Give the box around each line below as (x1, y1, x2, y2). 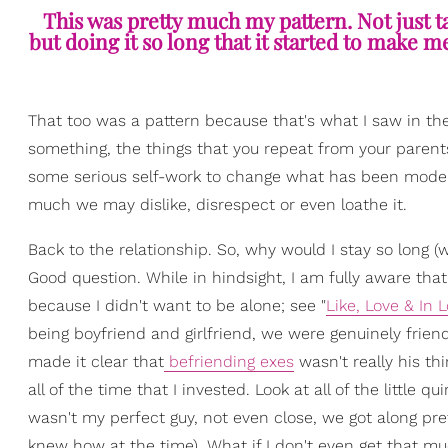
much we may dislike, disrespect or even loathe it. (28, 195, 407, 215)
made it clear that (28, 352, 164, 372)
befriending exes (164, 352, 294, 372)
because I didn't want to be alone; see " (28, 296, 326, 316)
